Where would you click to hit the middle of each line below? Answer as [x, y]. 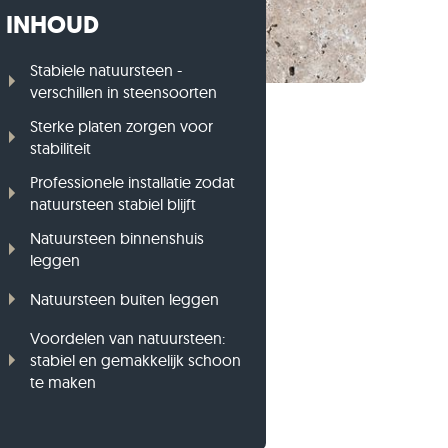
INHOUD [52, 24]
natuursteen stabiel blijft [112, 203]
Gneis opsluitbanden [98, 17]
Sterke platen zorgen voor [121, 125]
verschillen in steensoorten [123, 91]
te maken [62, 381]
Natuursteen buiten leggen [124, 298]
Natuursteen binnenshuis [116, 237]
